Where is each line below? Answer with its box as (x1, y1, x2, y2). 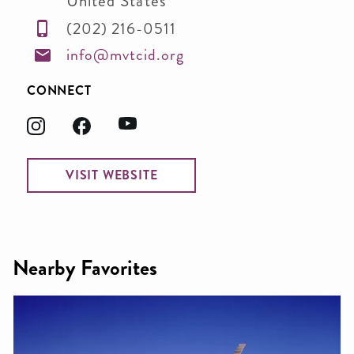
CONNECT (27, 81, 92, 100)
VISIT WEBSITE (66, 165, 158, 184)
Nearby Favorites (13, 252, 157, 283)
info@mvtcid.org (66, 43, 184, 66)
